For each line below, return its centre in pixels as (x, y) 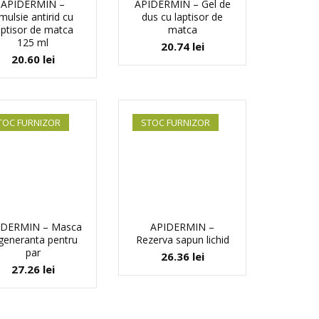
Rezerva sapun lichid (182, 240)
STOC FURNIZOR (176, 122)
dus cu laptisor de (182, 17)
